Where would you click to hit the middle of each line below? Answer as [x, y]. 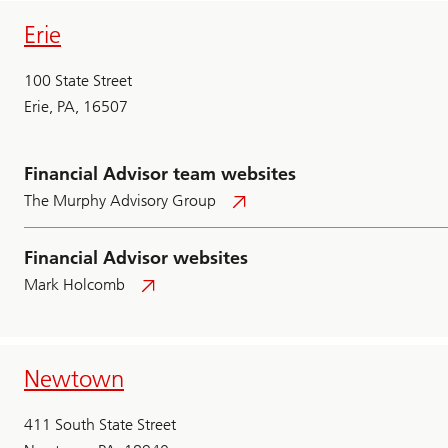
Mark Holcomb [74, 285]
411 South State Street [100, 425]
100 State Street [78, 81]
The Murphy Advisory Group [120, 201]
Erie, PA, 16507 [76, 107]
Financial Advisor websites [136, 258]
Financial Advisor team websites [160, 174]
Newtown [74, 379]
